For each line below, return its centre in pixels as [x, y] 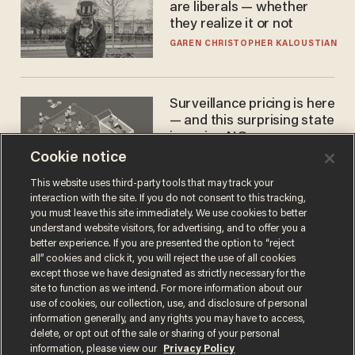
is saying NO [208, 138]
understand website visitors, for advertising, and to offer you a [168, 229]
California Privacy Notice [182, 324]
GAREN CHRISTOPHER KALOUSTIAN [253, 44]
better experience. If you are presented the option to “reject [163, 244]
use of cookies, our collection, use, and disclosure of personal [169, 304]
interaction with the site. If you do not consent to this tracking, [168, 198]
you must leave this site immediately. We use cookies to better [169, 214]
